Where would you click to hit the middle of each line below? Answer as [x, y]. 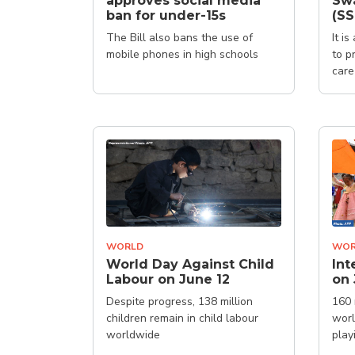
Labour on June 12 [168, 279]
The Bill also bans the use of [179, 37]
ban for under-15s [166, 15]
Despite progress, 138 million [179, 302]
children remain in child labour [182, 318]
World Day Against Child [190, 264]
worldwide [133, 335]
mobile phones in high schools [182, 54]
